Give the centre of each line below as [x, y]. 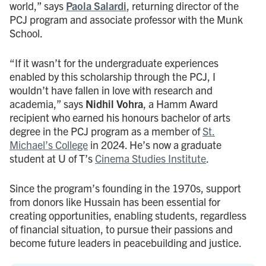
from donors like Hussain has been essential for [115, 201]
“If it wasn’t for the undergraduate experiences [114, 62]
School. [26, 33]
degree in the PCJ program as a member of [106, 131]
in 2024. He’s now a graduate [155, 144]
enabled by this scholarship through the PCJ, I [113, 76]
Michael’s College [49, 144]
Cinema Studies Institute [151, 158]
